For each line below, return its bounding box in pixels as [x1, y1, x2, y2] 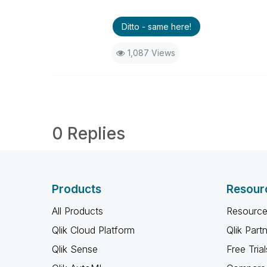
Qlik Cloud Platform [52, 224, 135, 236]
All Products [52, 205, 103, 217]
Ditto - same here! [121, 21, 191, 32]
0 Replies [52, 123, 125, 144]
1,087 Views [127, 48, 175, 58]
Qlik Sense [52, 243, 98, 255]
